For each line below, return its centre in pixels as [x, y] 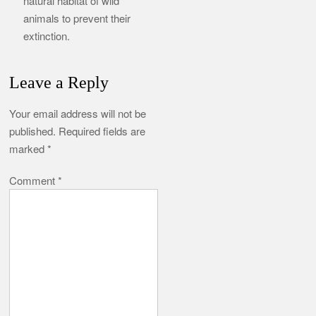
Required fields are [102, 131]
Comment [34, 181]
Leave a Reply [59, 83]
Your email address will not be [78, 114]
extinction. [47, 35]
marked [29, 149]
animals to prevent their [77, 18]
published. [33, 131]
